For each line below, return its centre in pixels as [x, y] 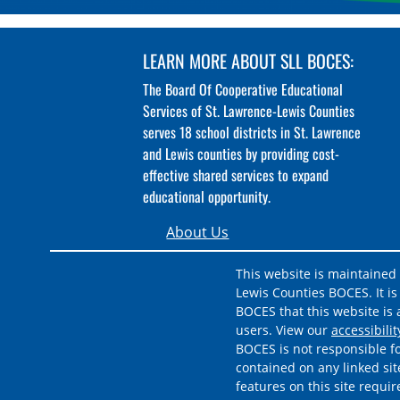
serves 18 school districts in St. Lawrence [252, 132]
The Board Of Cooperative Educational [243, 89]
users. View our [283, 329]
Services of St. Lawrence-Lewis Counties [249, 110]
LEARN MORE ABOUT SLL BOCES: [248, 60]
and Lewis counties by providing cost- [241, 153]
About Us [198, 232]
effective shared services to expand [236, 175]
